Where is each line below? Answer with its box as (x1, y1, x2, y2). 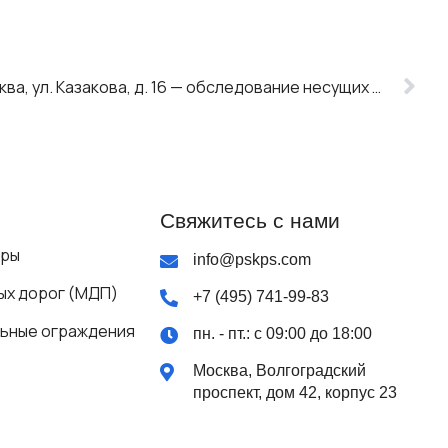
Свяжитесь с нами (159, 208, 340, 232)
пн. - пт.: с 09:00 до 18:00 (193, 324, 373, 342)
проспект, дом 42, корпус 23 (193, 383, 398, 401)
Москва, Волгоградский (193, 361, 367, 379)
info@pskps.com (193, 250, 312, 268)
